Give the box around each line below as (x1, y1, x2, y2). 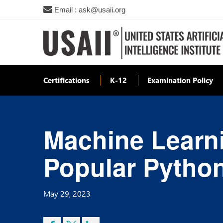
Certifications (43, 75, 90, 85)
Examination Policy (147, 75, 213, 85)
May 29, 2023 (43, 188, 91, 199)
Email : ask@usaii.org (52, 5, 125, 14)
